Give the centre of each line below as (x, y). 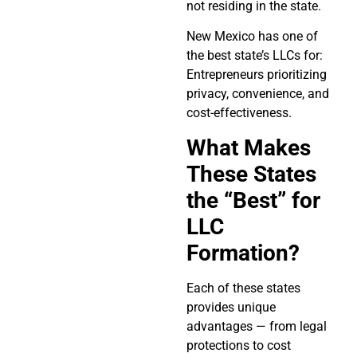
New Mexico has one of (252, 37)
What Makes (249, 147)
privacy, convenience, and (258, 94)
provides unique (231, 307)
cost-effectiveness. (239, 113)
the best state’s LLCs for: (255, 56)
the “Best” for (253, 200)
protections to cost (239, 345)
